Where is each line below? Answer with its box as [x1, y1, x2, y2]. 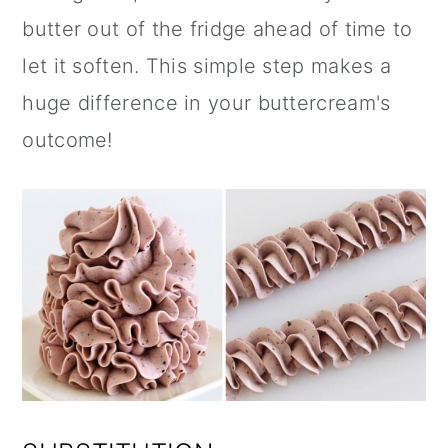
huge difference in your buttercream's [22, 91, 391, 116]
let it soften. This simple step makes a [22, 54, 392, 79]
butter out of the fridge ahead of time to [22, 17, 413, 42]
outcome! [22, 128, 113, 153]
